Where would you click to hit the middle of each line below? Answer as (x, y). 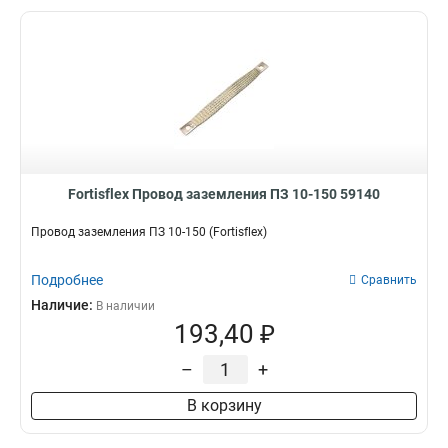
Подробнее (67, 280)
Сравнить (389, 280)
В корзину (224, 405)
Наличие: (63, 305)
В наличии (125, 306)
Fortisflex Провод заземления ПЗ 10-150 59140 (224, 194)
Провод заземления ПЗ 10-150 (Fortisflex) (149, 232)
